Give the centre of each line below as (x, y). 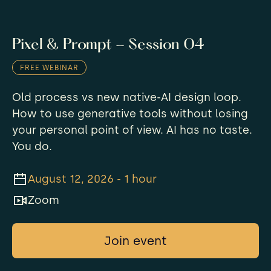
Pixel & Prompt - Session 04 (108, 45)
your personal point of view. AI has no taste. (132, 130)
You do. (32, 146)
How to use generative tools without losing (130, 113)
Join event (135, 240)
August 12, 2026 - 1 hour (92, 179)
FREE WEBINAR (49, 67)
